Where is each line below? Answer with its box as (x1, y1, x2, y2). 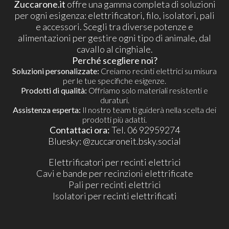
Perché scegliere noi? (72, 55, 157, 66)
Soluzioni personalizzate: (12, 66, 99, 76)
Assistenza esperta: (13, 105, 81, 115)
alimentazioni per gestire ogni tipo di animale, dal (18, 32, 211, 44)
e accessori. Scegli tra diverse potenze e (36, 21, 193, 33)
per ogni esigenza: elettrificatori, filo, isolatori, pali (14, 10, 215, 21)
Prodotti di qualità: (21, 85, 87, 96)
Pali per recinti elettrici (68, 178, 161, 190)
